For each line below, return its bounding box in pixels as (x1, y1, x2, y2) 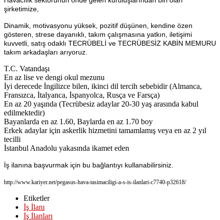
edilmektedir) (4, 108, 45, 117)
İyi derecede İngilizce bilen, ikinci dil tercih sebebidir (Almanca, (4, 82, 202, 90)
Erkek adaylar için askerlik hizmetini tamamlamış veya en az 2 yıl (4, 126, 206, 135)
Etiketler (24, 193, 50, 202)
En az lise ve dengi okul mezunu (4, 73, 105, 82)
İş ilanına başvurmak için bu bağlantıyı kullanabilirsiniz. (4, 161, 173, 169)
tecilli (4, 135, 21, 143)
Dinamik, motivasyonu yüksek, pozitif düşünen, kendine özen (4, 21, 192, 29)
